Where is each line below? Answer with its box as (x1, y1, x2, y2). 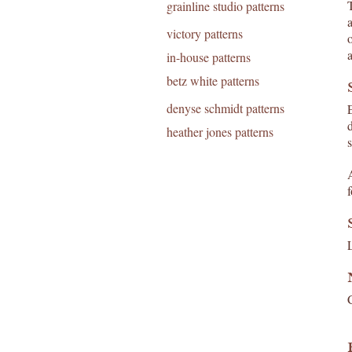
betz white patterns (167, 72, 259, 89)
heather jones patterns (167, 123, 273, 140)
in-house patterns (167, 49, 251, 65)
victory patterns (167, 25, 243, 42)
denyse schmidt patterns (167, 100, 284, 116)
